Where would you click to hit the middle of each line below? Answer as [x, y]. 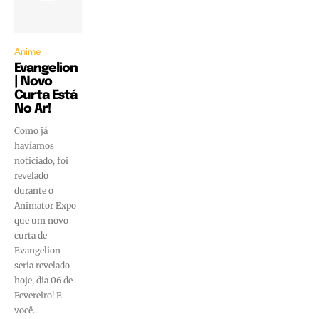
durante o [34, 191]
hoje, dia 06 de [43, 281]
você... [27, 310]
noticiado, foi [41, 161]
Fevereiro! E [38, 296]
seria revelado [42, 266]
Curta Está [46, 96]
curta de [31, 236]
